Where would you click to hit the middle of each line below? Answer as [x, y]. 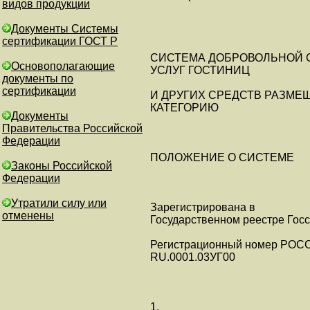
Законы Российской [62, 166]
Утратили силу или [59, 203]
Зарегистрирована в [203, 207]
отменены [28, 216]
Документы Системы [65, 29]
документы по [38, 79]
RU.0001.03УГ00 [193, 257]
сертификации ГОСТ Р [60, 41]
